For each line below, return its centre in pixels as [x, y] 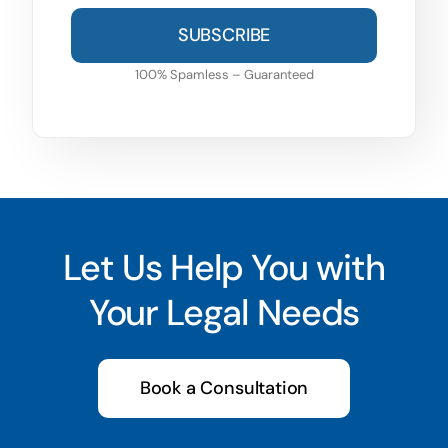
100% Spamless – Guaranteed [224, 74]
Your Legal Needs [224, 313]
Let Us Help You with [224, 268]
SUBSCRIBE [224, 34]
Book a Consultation [224, 388]
